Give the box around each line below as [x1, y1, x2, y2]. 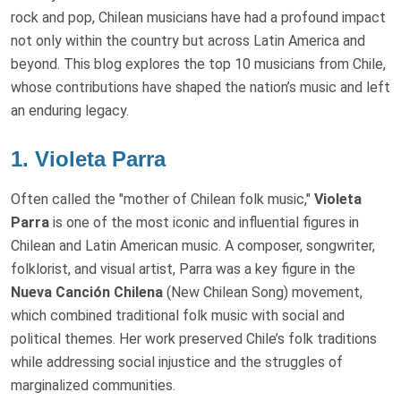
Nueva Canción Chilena [11, 283, 163, 301]
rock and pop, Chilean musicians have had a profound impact [11, 8, 386, 26]
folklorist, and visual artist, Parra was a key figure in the [11, 260, 355, 277]
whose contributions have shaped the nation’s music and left [11, 78, 390, 96]
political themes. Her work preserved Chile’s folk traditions [11, 329, 377, 347]
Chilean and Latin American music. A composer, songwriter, [11, 236, 375, 254]
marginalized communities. [11, 376, 175, 394]
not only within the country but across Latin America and [11, 31, 365, 49]
